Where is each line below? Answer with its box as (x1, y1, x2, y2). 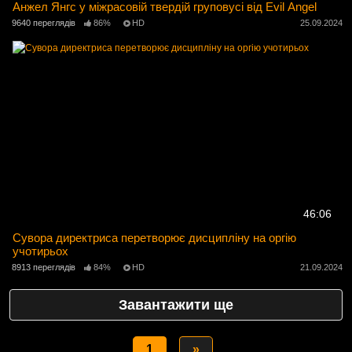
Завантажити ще (119, 297, 233, 313)
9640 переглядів (12, 17, 75, 27)
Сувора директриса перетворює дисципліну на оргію (13, 230, 297, 244)
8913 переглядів (12, 262, 75, 273)
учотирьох (13, 244, 69, 258)
